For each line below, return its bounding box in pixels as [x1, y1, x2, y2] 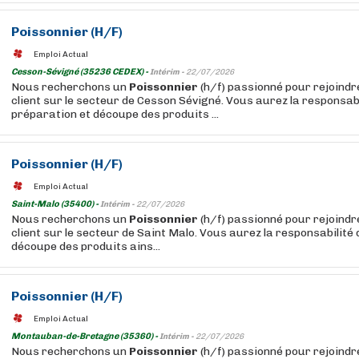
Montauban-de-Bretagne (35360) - [11, 331, 159, 341]
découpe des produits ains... [11, 240, 160, 253]
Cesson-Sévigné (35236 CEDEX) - [11, 67, 150, 77]
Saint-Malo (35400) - [11, 199, 100, 209]
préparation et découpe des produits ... [11, 107, 219, 121]
